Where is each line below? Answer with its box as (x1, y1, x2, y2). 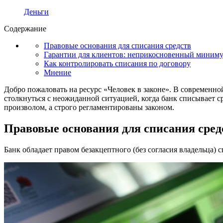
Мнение (44, 68, 71, 77)
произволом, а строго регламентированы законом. (4, 103, 174, 111)
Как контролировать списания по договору (44, 59, 191, 68)
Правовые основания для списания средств (44, 41, 191, 50)
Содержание (4, 24, 46, 33)
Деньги (24, 7, 49, 16)
